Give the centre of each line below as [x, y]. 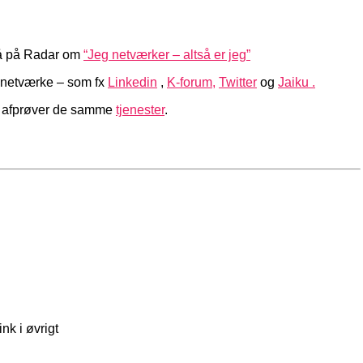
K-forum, [191, 82]
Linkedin [132, 82]
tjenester [140, 109]
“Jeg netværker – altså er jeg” [167, 54]
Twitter [238, 82]
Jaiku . [297, 82]
